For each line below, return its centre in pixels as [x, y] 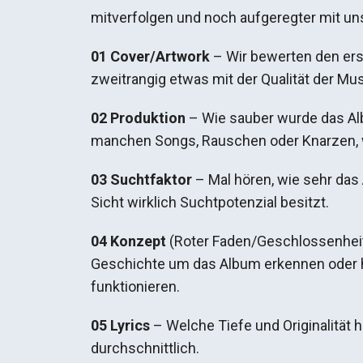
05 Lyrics [120, 325]
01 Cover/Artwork [150, 56]
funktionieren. [135, 286]
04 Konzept [128, 241]
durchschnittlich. [145, 348]
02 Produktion [138, 117]
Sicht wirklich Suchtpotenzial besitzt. [210, 202]
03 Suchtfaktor [141, 179]
